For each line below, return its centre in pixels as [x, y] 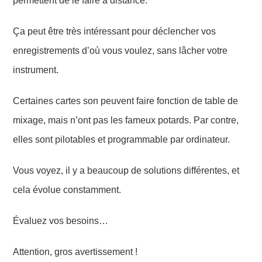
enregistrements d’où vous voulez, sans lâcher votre [120, 50]
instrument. [36, 70]
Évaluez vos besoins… [61, 220]
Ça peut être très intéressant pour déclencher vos [115, 31]
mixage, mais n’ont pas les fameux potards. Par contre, [126, 120]
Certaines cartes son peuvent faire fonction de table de [126, 101]
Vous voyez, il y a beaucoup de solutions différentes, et [126, 170]
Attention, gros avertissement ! [75, 251]
